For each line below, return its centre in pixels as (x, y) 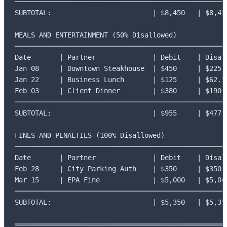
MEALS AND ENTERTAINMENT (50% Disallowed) (96, 35)
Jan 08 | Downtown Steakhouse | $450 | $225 (118, 68)
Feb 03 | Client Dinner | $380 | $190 (118, 90)
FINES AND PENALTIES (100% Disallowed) (90, 135)
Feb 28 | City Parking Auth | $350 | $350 (118, 168)
